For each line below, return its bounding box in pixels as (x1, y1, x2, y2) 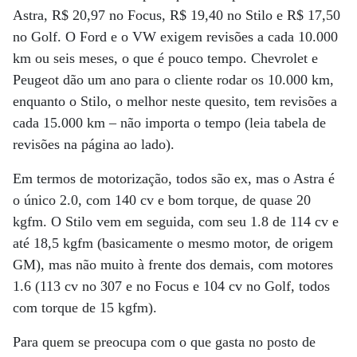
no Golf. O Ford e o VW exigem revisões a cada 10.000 (13, 28, 338, 45)
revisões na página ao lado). (13, 135, 175, 152)
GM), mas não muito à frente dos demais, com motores (13, 256, 333, 273)
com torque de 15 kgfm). (13, 299, 157, 316)
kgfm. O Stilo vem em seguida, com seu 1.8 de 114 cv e (13, 213, 339, 229)
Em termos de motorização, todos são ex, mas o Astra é (13, 170, 335, 186)
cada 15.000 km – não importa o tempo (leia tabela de (13, 114, 326, 131)
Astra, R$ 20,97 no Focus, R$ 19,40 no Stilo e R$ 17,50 (13, 6, 340, 23)
